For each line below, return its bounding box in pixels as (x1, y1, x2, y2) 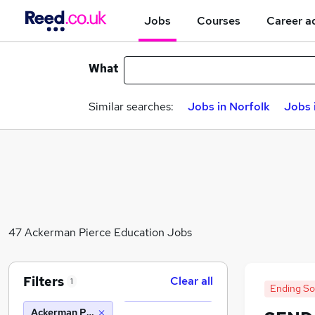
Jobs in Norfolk (188, 99, 270, 114)
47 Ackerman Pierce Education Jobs (8, 224, 192, 240)
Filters (23, 273, 64, 290)
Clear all (170, 274, 213, 288)
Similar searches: (89, 99, 174, 114)
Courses (197, 13, 240, 28)
